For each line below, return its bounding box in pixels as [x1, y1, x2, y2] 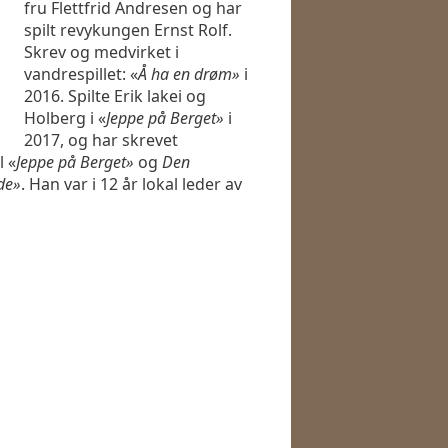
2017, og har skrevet [24, 129, 178, 152]
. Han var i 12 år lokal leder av [21, 173, 242, 196]
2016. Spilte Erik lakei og [24, 85, 206, 108]
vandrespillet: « [24, 63, 138, 86]
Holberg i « [24, 107, 106, 130]
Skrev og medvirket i [24, 41, 179, 64]
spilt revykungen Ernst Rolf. [24, 19, 232, 42]
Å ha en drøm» [138, 63, 240, 86]
